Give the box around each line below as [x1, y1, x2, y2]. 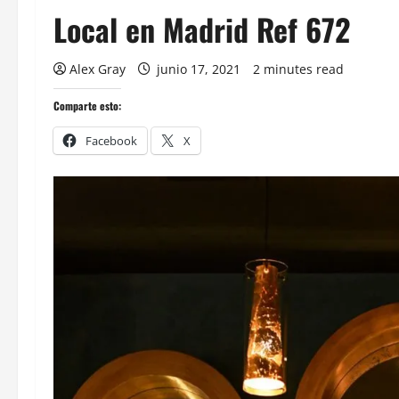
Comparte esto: [53, 98, 121, 113]
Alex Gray [69, 61, 126, 77]
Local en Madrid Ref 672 [53, 6, 350, 52]
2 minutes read [253, 61, 344, 77]
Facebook [85, 133, 137, 149]
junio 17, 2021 [153, 61, 244, 77]
